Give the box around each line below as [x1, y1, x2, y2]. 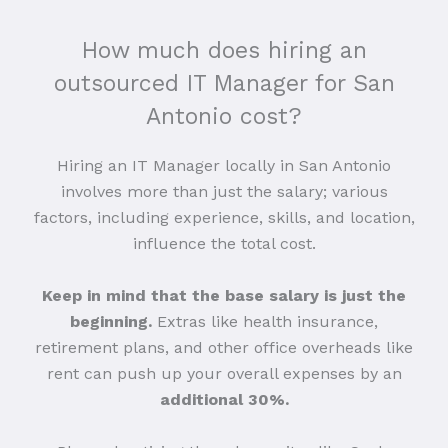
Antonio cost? [146, 102, 302, 130]
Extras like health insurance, [152, 311, 378, 331]
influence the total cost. [132, 233, 316, 253]
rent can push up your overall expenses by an [46, 363, 402, 383]
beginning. [70, 311, 152, 331]
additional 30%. [159, 389, 289, 409]
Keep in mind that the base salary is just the [42, 285, 406, 305]
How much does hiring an [81, 36, 367, 64]
